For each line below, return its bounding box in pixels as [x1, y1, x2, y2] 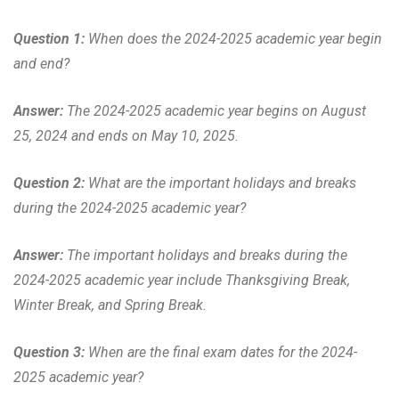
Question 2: [13, 174, 85, 191]
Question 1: [13, 29, 85, 47]
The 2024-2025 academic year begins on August [67, 102, 366, 119]
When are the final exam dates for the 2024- [88, 343, 357, 361]
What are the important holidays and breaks [88, 174, 356, 191]
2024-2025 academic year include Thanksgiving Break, [13, 271, 350, 289]
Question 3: [13, 343, 85, 361]
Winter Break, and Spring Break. [13, 296, 207, 313]
